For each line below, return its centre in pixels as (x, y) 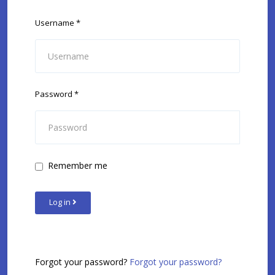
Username (55, 23)
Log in (61, 202)
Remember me (78, 165)
